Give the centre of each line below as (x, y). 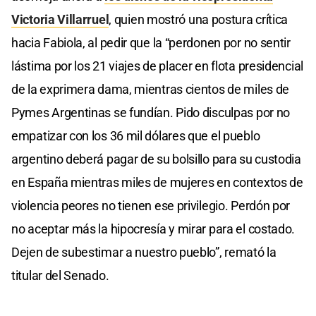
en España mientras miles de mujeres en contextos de (157, 182)
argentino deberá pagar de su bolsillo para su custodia (156, 159)
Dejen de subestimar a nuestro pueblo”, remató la (144, 252)
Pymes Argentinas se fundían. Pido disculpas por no (151, 112)
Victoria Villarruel (60, 19)
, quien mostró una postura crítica (199, 19)
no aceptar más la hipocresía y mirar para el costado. (153, 229)
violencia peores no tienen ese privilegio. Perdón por (151, 205)
